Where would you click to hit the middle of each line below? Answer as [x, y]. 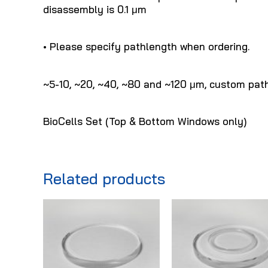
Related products [104, 179]
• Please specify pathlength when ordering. [146, 47]
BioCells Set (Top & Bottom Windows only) [145, 121]
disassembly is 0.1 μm [95, 9]
